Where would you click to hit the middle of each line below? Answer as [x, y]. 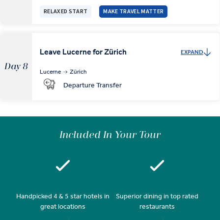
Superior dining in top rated [157, 196]
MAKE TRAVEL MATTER [134, 11]
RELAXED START [66, 11]
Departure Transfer [93, 85]
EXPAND [192, 52]
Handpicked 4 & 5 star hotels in [63, 196]
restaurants [157, 207]
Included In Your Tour [110, 135]
